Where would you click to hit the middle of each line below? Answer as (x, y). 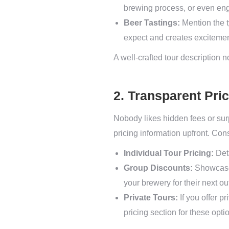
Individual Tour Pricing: (169, 153)
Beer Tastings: (152, 23)
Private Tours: (151, 198)
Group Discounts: (158, 168)
